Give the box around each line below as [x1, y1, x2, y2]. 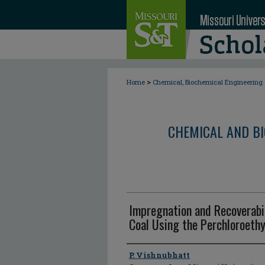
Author [127, 245, 157, 263]
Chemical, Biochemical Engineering [153, 77, 263, 86]
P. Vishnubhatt [129, 250, 190, 260]
